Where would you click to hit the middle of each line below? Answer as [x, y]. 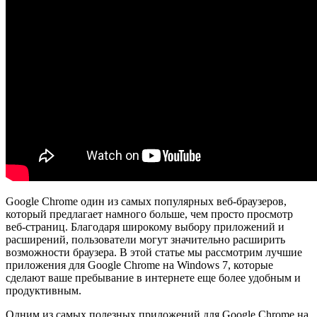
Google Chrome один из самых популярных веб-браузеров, [146, 201]
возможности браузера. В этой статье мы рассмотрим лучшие [154, 252]
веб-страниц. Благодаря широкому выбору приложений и [145, 226]
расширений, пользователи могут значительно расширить [145, 239]
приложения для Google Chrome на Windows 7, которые [139, 265]
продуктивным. [44, 290]
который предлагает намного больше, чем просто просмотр [149, 214]
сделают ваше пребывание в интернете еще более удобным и [153, 277]
